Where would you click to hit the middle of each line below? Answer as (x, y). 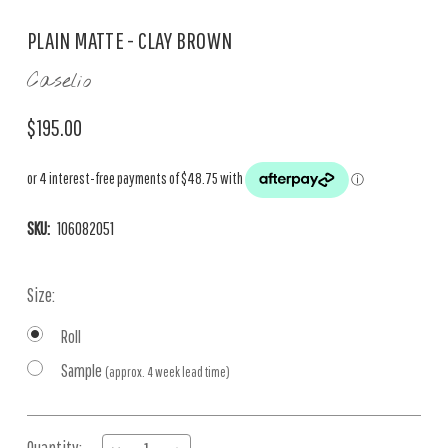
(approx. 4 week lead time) (167, 372)
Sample (83, 370)
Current (50, 429)
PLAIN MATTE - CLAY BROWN (129, 40)
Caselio (59, 81)
